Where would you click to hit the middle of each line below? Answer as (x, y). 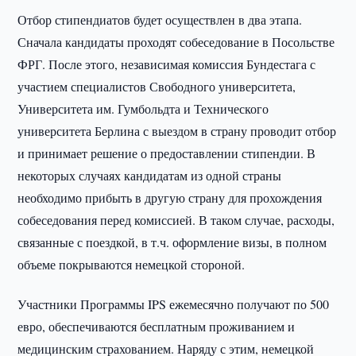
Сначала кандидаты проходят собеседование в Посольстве (176, 42)
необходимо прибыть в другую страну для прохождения (170, 197)
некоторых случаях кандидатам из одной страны (150, 175)
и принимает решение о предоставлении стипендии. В (167, 153)
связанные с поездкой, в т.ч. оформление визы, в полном (172, 242)
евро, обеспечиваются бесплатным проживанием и (157, 326)
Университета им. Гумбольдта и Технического (143, 108)
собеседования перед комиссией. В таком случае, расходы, (176, 220)
